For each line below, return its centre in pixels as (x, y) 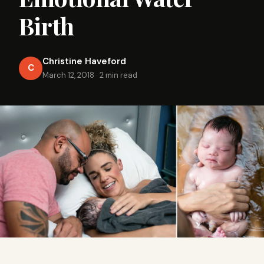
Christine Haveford (84, 61)
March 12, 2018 (68, 75)
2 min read (118, 75)
